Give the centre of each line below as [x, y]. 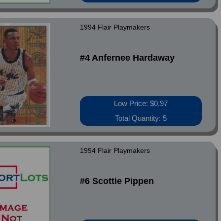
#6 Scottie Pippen [117, 181]
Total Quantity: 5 [141, 118]
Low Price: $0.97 [141, 103]
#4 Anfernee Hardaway [128, 58]
